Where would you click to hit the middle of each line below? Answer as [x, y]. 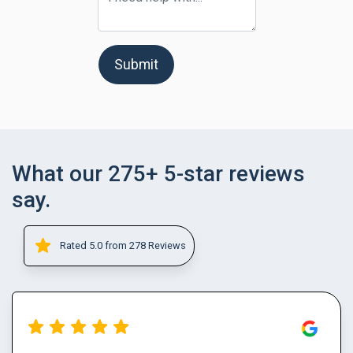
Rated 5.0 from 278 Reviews [123, 246]
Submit [136, 64]
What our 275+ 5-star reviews [158, 173]
